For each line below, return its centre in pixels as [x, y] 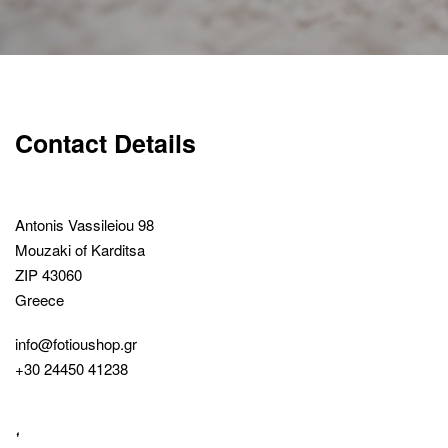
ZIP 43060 [48, 274]
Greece [39, 299]
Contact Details [105, 143]
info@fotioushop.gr [76, 343]
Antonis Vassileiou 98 [84, 224]
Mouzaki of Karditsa [80, 249]
